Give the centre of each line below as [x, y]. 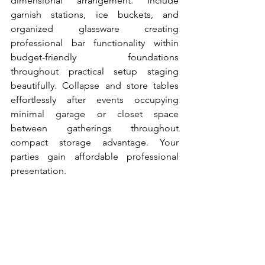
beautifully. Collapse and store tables [95, 85]
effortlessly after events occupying [95, 100]
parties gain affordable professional [95, 156]
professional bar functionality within [95, 43]
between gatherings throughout [95, 128]
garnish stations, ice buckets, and [95, 14]
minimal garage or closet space [95, 114]
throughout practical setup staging [95, 71]
